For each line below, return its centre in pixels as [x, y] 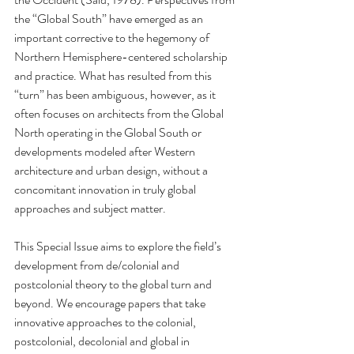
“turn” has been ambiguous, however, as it [116, 94]
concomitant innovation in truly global [106, 189]
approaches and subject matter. [90, 208]
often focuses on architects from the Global [120, 113]
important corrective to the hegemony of [113, 38]
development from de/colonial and [98, 265]
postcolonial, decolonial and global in [103, 341]
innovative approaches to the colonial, [106, 322]
